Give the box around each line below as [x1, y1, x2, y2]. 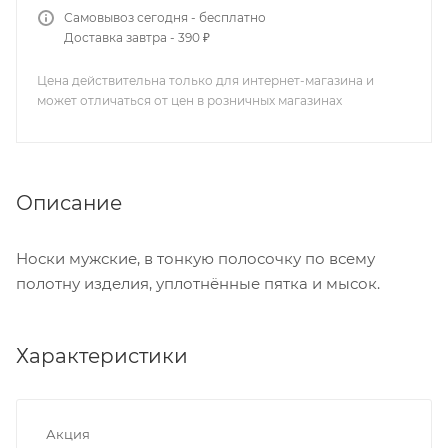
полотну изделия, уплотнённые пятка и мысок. [16, 273, 380, 293]
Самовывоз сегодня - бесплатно [64, 10, 266, 25]
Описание [16, 190, 122, 215]
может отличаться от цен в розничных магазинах [37, 93, 342, 108]
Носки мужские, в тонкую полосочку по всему [16, 248, 375, 268]
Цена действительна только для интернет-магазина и [37, 73, 374, 88]
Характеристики [16, 343, 188, 368]
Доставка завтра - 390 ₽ [64, 30, 210, 45]
